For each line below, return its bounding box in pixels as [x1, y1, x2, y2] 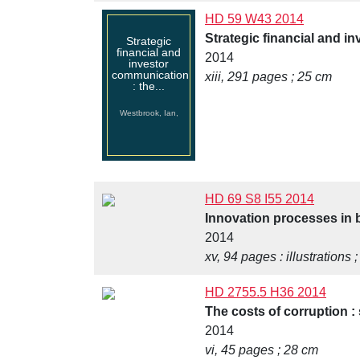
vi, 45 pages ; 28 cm [205, 343, 318, 358]
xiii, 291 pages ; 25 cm [205, 70, 332, 84]
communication [112, 68, 189, 82]
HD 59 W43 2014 [205, 12, 304, 27]
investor [129, 57, 169, 71]
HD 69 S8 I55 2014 [205, 192, 314, 207]
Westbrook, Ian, [119, 108, 178, 118]
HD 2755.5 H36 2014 [205, 285, 326, 300]
